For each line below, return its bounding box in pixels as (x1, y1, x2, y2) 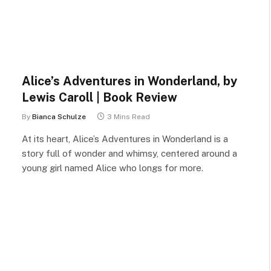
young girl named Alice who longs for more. (22, 162, 203, 173)
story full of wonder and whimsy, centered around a (22, 148, 237, 158)
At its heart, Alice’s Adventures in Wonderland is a (22, 133, 228, 144)
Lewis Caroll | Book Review (22, 90, 177, 105)
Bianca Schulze (32, 112, 86, 121)
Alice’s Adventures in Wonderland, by (22, 73, 237, 88)
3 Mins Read (107, 112, 150, 121)
